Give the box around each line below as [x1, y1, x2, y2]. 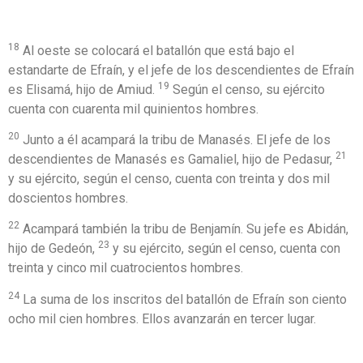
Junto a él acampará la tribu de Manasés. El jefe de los [19, 131, 331, 147]
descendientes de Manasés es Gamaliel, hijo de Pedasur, [8, 151, 335, 167]
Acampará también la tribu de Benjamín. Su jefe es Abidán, [19, 221, 348, 237]
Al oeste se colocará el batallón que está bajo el [19, 42, 294, 58]
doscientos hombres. [8, 190, 128, 206]
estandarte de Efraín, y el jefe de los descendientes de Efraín [8, 62, 354, 78]
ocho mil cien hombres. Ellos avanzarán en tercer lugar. [8, 310, 316, 327]
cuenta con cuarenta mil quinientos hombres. [8, 100, 258, 117]
